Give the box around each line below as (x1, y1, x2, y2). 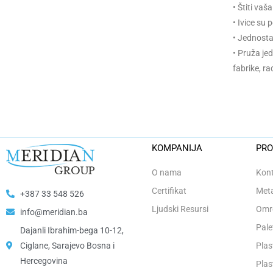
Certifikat (151, 186, 186, 196)
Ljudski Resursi (151, 204, 208, 214)
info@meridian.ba (19, 207, 88, 217)
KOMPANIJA (151, 143, 202, 154)
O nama (151, 168, 182, 177)
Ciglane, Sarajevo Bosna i (19, 240, 115, 250)
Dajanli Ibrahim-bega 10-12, (19, 225, 124, 235)
